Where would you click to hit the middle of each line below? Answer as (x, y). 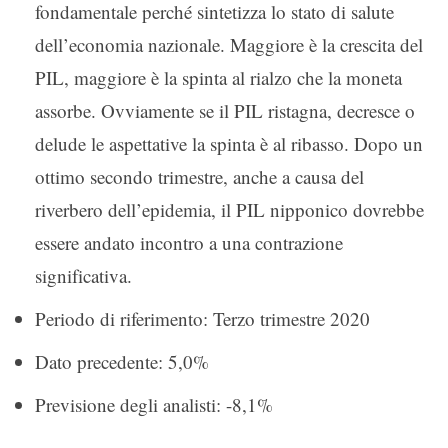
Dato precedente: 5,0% (122, 361)
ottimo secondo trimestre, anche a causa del (199, 176)
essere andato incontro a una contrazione (189, 242)
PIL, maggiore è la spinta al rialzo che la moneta (218, 77)
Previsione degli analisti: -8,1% (154, 404)
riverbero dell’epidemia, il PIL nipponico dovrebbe (229, 209)
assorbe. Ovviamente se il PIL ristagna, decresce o (225, 110)
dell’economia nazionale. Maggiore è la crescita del (229, 44)
